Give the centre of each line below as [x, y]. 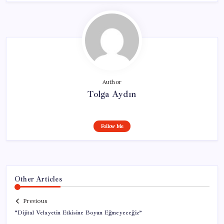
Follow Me [112, 126]
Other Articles [38, 179]
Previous [35, 201]
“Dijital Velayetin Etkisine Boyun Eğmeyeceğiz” [78, 213]
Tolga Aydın [112, 94]
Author [112, 82]
